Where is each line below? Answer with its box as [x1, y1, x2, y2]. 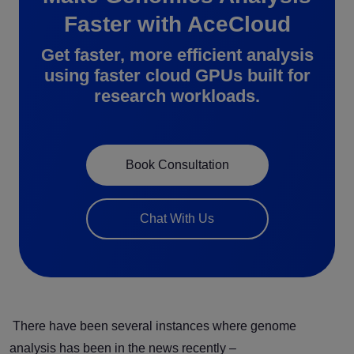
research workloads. [94, 85, 260, 106]
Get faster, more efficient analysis [40, 44, 314, 65]
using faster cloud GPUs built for [43, 65, 311, 85]
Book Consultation [125, 157, 229, 171]
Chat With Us [140, 211, 214, 225]
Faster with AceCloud [63, 11, 291, 36]
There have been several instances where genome [13, 318, 296, 333]
